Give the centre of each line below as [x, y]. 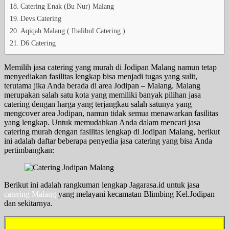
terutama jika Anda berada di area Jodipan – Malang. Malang [102, 85]
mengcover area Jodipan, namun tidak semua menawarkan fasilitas [111, 113]
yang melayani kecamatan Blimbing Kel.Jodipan [135, 194]
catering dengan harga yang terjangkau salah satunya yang [98, 104]
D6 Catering [38, 43]
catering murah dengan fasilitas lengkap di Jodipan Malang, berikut [112, 131]
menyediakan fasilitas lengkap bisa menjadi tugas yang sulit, [101, 76]
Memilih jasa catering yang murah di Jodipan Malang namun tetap [110, 67]
